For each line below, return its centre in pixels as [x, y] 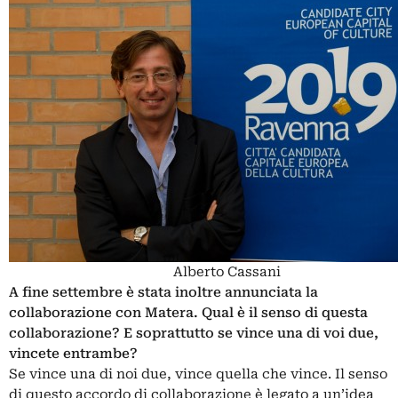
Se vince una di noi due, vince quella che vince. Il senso [198, 374]
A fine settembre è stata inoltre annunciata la [163, 292]
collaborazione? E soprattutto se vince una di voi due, [194, 333]
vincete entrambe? [73, 354]
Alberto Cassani [227, 272]
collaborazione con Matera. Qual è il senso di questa [188, 313]
